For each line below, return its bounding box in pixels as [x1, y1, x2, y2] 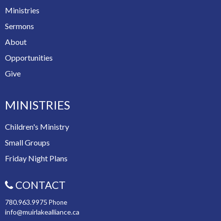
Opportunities [5, 52, 53, 62]
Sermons [5, 21, 34, 31]
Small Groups [5, 137, 50, 147]
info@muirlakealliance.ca [5, 208, 79, 217]
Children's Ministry [5, 121, 69, 131]
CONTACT [13, 178, 66, 191]
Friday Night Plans [5, 153, 68, 163]
